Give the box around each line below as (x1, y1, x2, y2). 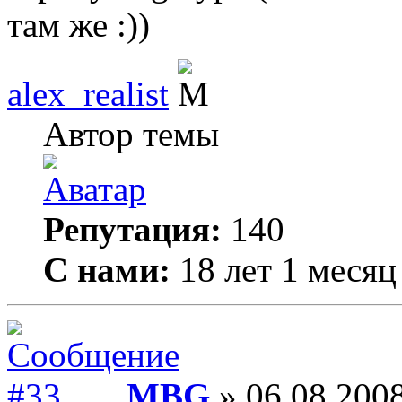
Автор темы (43, 115, 219, 153)
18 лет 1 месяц (170, 250, 397, 289)
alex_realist (7, 74, 169, 113)
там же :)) (7, 5, 150, 44)
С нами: (43, 250, 170, 289)
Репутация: (43, 210, 222, 249)
